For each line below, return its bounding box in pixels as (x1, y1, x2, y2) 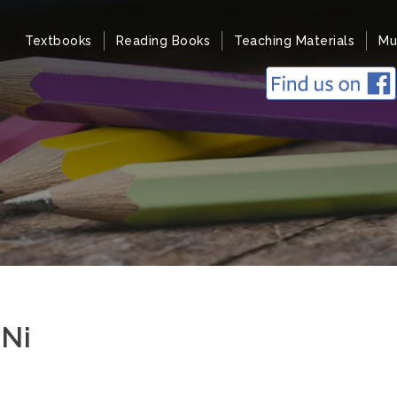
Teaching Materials (234, 34, 354, 48)
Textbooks (25, 34, 92, 48)
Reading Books (115, 34, 210, 48)
